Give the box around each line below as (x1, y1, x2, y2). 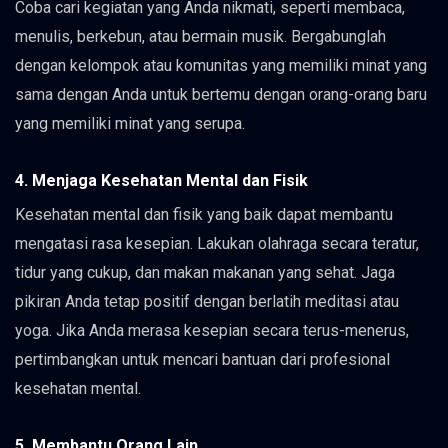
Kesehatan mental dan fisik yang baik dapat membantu (15, 204, 393, 224)
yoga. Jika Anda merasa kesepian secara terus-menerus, (15, 320, 409, 340)
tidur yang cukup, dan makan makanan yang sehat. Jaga (15, 262, 395, 282)
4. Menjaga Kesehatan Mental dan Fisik (15, 170, 308, 190)
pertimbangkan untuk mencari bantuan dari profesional (15, 349, 390, 369)
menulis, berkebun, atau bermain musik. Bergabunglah (15, 26, 386, 46)
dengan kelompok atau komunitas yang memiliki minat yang (15, 55, 427, 75)
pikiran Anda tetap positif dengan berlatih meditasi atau (15, 291, 399, 311)
